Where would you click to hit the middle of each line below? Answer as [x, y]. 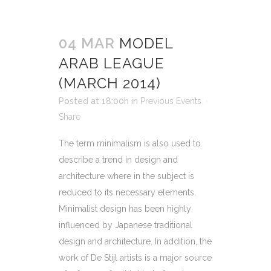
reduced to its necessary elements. [127, 192]
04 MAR [87, 43]
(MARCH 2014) [110, 83]
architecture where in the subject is [126, 176]
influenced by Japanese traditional [126, 225]
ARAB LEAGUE [112, 63]
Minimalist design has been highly [125, 208]
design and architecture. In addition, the [135, 241]
